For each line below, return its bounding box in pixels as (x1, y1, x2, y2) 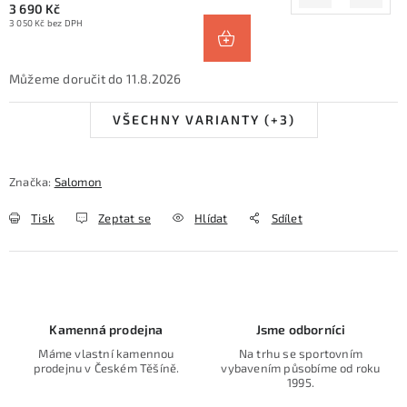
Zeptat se (98, 211, 152, 225)
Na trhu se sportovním (238, 346, 363, 361)
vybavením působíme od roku (221, 361, 381, 375)
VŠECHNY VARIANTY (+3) (112, 112, 295, 127)
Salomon (54, 174, 103, 189)
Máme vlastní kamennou (38, 346, 174, 361)
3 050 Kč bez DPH (9, 16, 84, 28)
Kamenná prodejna (49, 322, 164, 337)
